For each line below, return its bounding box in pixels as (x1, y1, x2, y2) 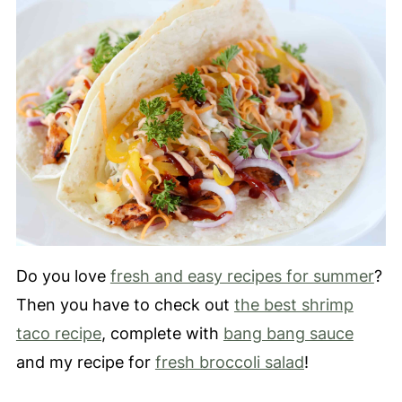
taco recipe (15, 324, 101, 344)
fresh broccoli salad (154, 353, 304, 372)
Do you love (15, 267, 110, 286)
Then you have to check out (15, 295, 234, 315)
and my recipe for (15, 353, 155, 372)
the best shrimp (233, 295, 354, 315)
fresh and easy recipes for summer (109, 267, 374, 286)
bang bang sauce (223, 324, 354, 344)
